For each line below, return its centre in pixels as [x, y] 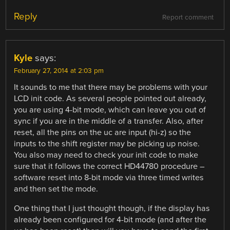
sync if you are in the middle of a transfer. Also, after [109, 121]
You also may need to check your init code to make [106, 155]
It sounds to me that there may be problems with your [111, 87]
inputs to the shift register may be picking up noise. [107, 143]
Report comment [188, 17]
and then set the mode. [56, 189]
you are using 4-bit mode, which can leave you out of [110, 110]
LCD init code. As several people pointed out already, [110, 98]
